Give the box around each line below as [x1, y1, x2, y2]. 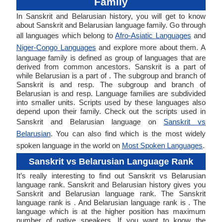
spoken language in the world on [16, 141, 122, 150]
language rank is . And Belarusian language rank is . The [16, 198, 206, 207]
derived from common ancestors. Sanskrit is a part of [16, 62, 206, 71]
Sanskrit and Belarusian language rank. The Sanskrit [16, 189, 206, 198]
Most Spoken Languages [122, 141, 203, 150]
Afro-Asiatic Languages [115, 31, 191, 40]
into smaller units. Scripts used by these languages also [16, 98, 206, 107]
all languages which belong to [16, 31, 115, 40]
